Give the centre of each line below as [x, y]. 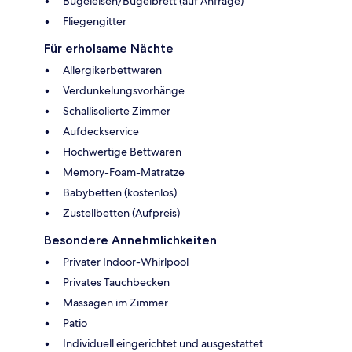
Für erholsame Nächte [109, 48]
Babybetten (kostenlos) [120, 192]
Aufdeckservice [101, 131]
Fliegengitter [95, 21]
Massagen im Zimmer [115, 302]
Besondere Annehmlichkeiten [130, 240]
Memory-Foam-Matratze [124, 172]
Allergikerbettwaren [112, 70]
